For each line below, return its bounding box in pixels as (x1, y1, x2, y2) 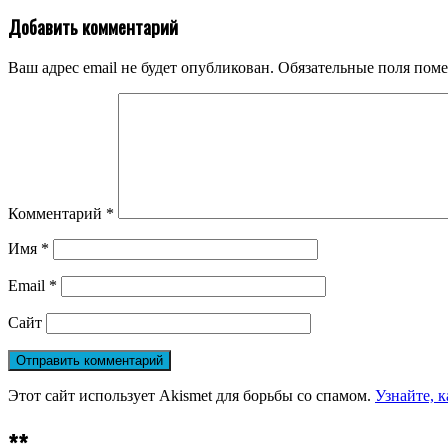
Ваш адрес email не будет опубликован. (8, 59, 274, 77)
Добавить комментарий (8, 13, 178, 41)
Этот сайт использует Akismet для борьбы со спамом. (8, 387, 375, 405)
